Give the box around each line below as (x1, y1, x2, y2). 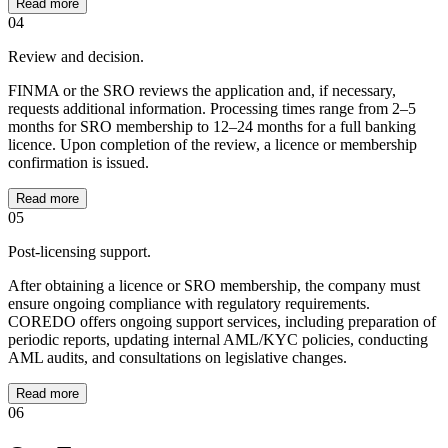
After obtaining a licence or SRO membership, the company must (8, 277, 420, 295)
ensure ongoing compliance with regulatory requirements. (8, 295, 370, 313)
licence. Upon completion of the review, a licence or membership (8, 136, 417, 154)
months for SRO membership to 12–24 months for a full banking (8, 118, 416, 136)
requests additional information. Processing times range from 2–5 (8, 100, 416, 118)
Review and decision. (8, 48, 144, 66)
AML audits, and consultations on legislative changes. (8, 349, 347, 367)
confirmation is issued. (8, 154, 149, 172)
